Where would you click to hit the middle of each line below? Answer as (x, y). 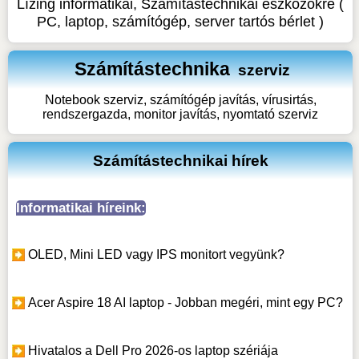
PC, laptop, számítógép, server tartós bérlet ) (181, 22)
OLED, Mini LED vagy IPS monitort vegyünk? (156, 254)
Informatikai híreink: (81, 208)
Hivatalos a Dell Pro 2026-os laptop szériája (153, 350)
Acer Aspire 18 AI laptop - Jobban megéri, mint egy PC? (185, 302)
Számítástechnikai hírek (180, 161)
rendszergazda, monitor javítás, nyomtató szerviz (181, 115)
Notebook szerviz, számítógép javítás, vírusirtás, (180, 100)
